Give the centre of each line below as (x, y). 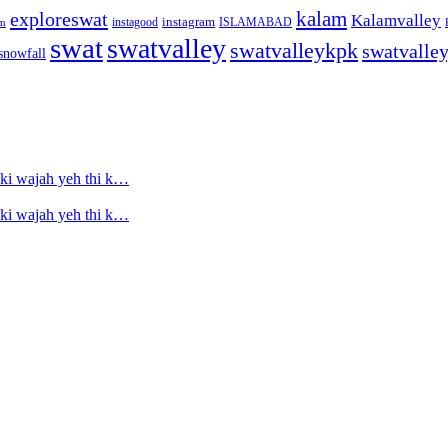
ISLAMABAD (255, 21)
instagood (135, 21)
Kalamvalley (396, 20)
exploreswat (59, 18)
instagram (188, 21)
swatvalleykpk (294, 50)
